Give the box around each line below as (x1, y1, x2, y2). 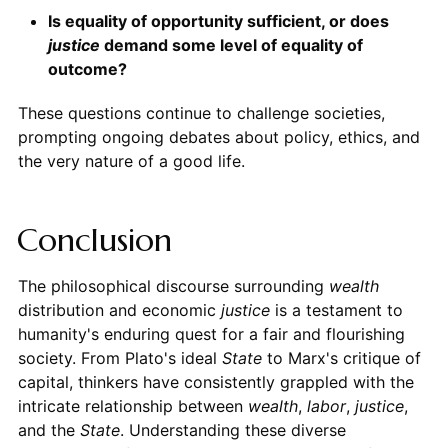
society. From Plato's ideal (17, 347, 222, 368)
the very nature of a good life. (17, 150, 245, 171)
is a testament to (269, 299, 403, 320)
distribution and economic (17, 299, 221, 320)
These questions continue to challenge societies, (17, 102, 385, 123)
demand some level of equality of (99, 34, 363, 55)
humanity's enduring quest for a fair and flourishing (17, 323, 405, 344)
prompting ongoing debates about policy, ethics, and (17, 126, 420, 147)
